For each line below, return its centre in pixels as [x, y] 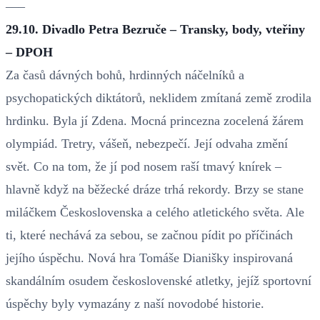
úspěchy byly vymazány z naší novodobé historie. [135, 303]
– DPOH [29, 52]
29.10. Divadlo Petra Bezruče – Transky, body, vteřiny [155, 29]
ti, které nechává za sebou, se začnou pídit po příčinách [149, 235]
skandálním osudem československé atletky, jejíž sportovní [159, 280]
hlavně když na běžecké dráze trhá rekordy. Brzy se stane [155, 189]
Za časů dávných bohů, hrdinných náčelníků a [125, 75]
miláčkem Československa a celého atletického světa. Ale [155, 212]
